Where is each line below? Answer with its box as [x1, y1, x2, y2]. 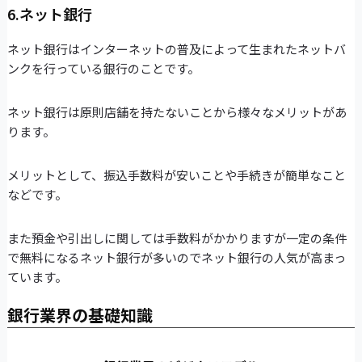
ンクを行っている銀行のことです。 [6, 60, 200, 78]
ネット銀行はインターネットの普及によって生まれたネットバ [6, 40, 346, 58]
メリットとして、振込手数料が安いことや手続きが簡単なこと [6, 166, 346, 184]
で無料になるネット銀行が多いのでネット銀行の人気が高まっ [6, 249, 346, 267]
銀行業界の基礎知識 [6, 303, 153, 327]
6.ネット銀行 [6, 3, 92, 25]
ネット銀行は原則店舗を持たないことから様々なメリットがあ [6, 103, 347, 121]
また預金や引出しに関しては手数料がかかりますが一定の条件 [6, 229, 347, 247]
